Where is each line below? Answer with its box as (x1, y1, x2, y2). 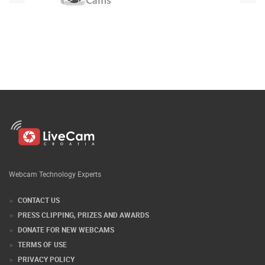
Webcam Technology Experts (9, 197, 101, 207)
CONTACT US (18, 223, 60, 233)
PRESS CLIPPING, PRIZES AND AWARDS (18, 238, 149, 248)
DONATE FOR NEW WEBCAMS (18, 253, 114, 263)
